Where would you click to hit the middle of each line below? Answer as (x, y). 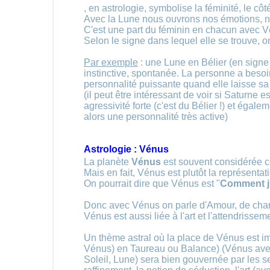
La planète (108, 162)
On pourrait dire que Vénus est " (152, 184)
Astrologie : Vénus (126, 149)
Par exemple (111, 62)
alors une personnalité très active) (156, 117)
